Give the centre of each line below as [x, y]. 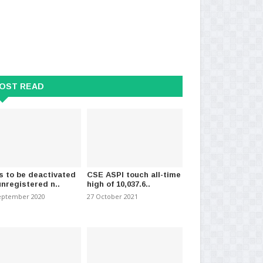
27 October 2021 [112, 196]
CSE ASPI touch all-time [134, 174]
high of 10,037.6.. [118, 184]
